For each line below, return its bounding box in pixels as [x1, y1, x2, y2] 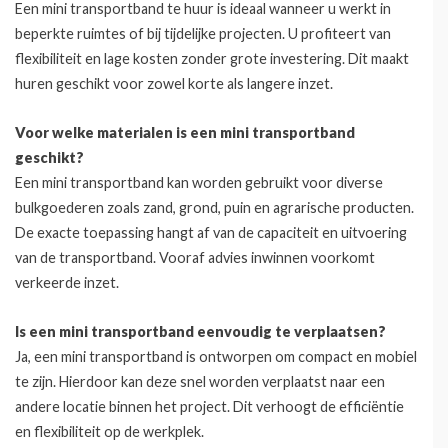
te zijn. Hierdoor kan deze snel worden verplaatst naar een [15, 373, 385, 390]
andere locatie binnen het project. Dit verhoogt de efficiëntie [15, 398, 404, 415]
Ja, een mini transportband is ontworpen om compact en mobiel [15, 348, 417, 365]
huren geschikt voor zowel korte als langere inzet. [15, 75, 333, 92]
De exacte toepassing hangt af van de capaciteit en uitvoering [15, 224, 407, 241]
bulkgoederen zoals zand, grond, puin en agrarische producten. [15, 199, 414, 216]
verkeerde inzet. [15, 274, 119, 291]
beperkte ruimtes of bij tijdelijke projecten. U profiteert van [15, 25, 391, 42]
